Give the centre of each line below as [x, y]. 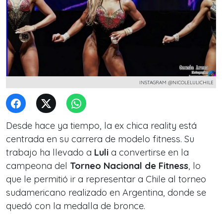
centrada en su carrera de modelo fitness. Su [100, 139]
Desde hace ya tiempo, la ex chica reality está [101, 126]
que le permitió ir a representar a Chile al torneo [106, 179]
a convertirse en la [149, 152]
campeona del [38, 166]
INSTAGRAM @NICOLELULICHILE [176, 82]
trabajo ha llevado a [49, 152]
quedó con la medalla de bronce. [76, 206]
